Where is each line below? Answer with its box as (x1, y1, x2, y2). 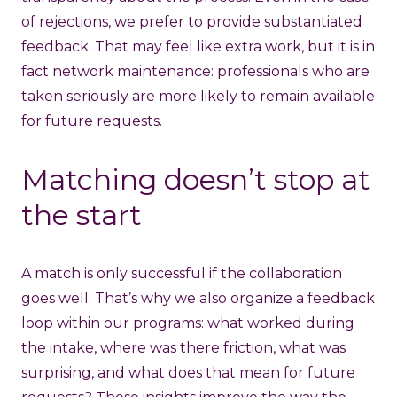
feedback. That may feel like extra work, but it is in (21, 38, 375, 56)
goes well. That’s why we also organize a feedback (21, 290, 375, 307)
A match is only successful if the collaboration (21, 265, 342, 283)
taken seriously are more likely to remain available (21, 88, 375, 105)
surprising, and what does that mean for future (21, 364, 355, 382)
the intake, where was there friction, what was (21, 339, 346, 357)
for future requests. (21, 113, 162, 130)
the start (21, 198, 142, 233)
